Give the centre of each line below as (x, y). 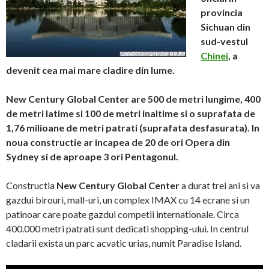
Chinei (214, 56)
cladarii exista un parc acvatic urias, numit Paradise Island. (124, 243)
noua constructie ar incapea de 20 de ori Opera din (118, 142)
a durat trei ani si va (220, 185)
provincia (222, 12)
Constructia (31, 185)
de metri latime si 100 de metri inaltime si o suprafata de (131, 113)
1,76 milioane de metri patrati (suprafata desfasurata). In (133, 128)
